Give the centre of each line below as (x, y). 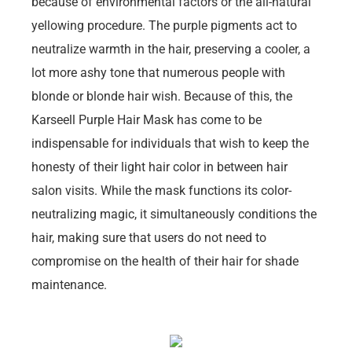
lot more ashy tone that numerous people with (158, 72)
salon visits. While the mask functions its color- (161, 190)
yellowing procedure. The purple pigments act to (164, 25)
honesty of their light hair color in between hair (159, 167)
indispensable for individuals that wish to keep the (170, 143)
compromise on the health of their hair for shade (165, 261)
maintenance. (69, 284)
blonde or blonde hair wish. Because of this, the (162, 96)
